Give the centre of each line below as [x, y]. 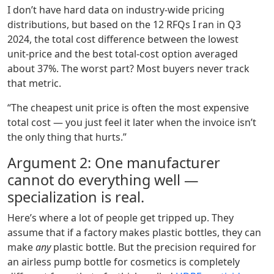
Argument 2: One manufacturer [114, 163]
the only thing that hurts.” [67, 137]
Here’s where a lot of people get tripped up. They [120, 218]
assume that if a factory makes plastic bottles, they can [134, 233]
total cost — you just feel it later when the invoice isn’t [132, 123]
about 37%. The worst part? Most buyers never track [128, 69]
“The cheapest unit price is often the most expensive [128, 108]
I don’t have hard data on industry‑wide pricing [116, 10]
